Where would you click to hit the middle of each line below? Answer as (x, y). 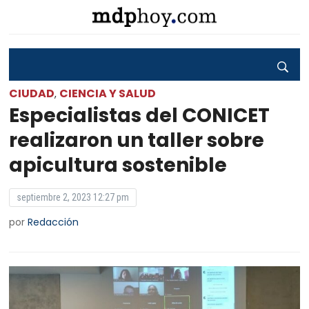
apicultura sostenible (118, 165)
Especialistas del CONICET (140, 116)
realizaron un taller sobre (137, 140)
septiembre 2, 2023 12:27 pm (73, 197)
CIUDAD (32, 93)
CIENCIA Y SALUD (108, 93)
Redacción (53, 222)
